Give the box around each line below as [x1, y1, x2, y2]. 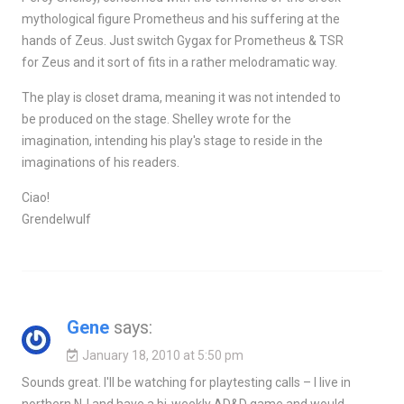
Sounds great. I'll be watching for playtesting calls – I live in [21, 375, 351, 390]
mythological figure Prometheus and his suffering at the [21, 12, 340, 27]
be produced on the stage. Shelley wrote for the [21, 112, 291, 127]
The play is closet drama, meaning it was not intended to [21, 90, 341, 106]
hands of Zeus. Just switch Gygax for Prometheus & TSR [21, 33, 344, 49]
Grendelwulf [21, 212, 91, 227]
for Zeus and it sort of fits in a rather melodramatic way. [21, 55, 337, 70]
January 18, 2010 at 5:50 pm [81, 348, 243, 363]
